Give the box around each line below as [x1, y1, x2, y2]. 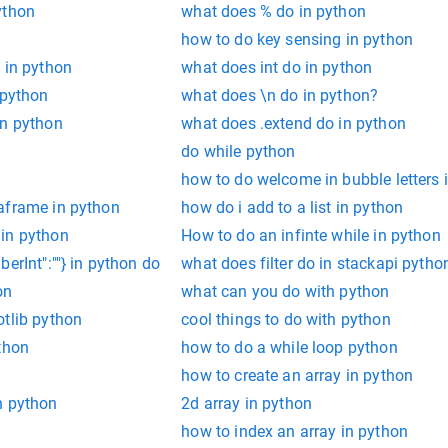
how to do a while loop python [181, 338, 398, 358]
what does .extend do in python [181, 114, 406, 134]
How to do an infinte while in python [181, 226, 441, 246]
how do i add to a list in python [181, 198, 404, 218]
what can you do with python [181, 282, 390, 302]
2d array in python [181, 394, 313, 414]
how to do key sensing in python [181, 30, 413, 50]
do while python [181, 142, 296, 162]
